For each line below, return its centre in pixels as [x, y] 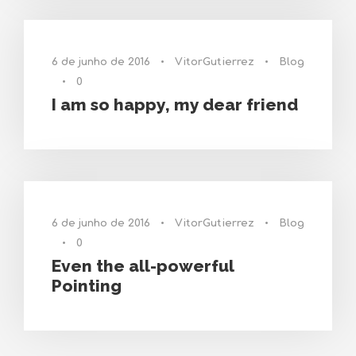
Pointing [87, 286]
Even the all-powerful [143, 266]
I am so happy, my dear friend [175, 104]
